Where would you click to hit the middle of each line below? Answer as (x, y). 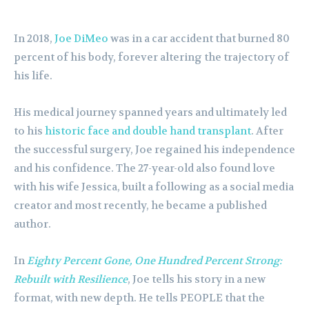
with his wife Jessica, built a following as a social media (154, 187)
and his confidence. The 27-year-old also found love (144, 168)
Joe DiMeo (81, 38)
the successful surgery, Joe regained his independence (154, 149)
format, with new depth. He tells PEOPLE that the (139, 298)
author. (32, 224)
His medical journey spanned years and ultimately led (150, 112)
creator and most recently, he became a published (140, 205)
